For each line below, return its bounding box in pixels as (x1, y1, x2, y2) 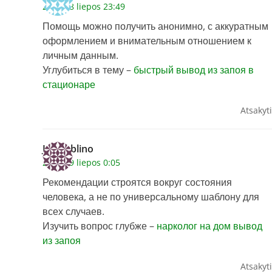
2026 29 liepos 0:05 (42, 157, 120, 169)
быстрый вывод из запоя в (134, 63, 254, 77)
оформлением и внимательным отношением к (42, 34, 251, 48)
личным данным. (42, 49, 118, 63)
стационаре (42, 78, 95, 92)
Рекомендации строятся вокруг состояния (42, 175, 232, 189)
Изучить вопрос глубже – (42, 219, 157, 233)
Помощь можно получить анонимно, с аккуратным (42, 19, 268, 33)
